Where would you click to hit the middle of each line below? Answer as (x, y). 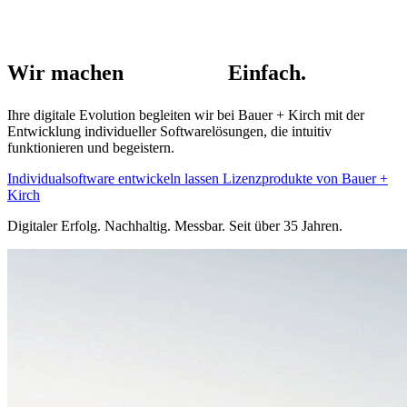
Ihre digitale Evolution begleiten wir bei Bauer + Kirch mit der (186, 115)
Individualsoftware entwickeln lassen (115, 179)
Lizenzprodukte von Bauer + (305, 179)
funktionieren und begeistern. (91, 148)
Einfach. (264, 73)
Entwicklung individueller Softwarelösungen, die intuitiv (169, 131)
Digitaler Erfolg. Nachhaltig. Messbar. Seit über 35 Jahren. (175, 226)
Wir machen (68, 73)
